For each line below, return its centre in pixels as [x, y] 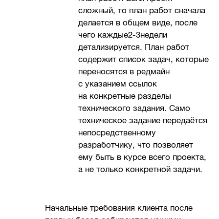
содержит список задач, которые [144, 60]
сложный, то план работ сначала [142, 11]
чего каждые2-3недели [123, 35]
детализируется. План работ [134, 47]
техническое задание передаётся [143, 121]
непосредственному [117, 133]
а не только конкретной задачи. [141, 170]
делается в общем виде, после [138, 23]
